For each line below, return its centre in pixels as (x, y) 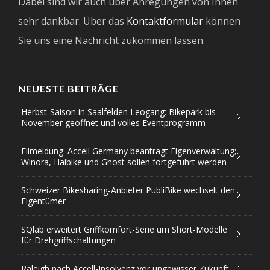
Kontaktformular (165, 21)
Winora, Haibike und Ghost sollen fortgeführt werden (124, 162)
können (222, 21)
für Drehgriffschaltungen (68, 240)
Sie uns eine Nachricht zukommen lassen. (111, 41)
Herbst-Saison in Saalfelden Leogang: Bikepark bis (118, 112)
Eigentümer (43, 201)
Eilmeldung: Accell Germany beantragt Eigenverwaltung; (129, 151)
